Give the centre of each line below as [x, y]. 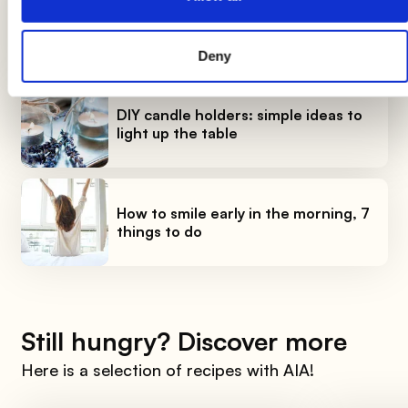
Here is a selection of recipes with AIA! [167, 370]
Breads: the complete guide [214, 26]
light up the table [177, 133]
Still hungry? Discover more [184, 342]
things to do [159, 232]
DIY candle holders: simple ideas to [239, 115]
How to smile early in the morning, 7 [243, 214]
